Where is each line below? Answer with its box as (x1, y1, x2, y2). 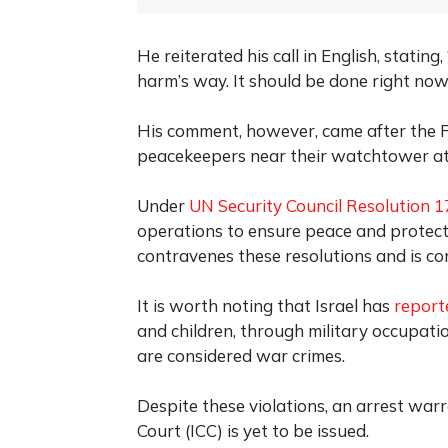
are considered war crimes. (137, 344, 345, 366)
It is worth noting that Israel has (137, 294, 394, 316)
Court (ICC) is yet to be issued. (137, 419, 369, 441)
